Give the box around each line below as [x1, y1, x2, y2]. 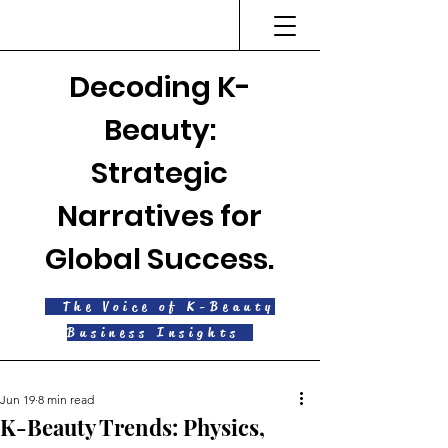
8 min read [38, 392, 94, 407]
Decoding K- [68, 67, 251, 107]
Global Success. [45, 239, 274, 279]
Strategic [91, 153, 228, 193]
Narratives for [57, 196, 262, 236]
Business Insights [66, 324, 254, 341]
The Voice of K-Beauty [44, 298, 276, 315]
